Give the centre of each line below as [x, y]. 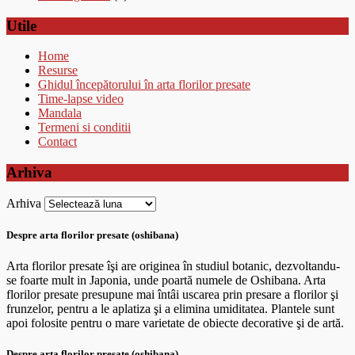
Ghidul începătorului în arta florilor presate [144, 85]
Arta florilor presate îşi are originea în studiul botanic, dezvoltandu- [173, 266]
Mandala [60, 113]
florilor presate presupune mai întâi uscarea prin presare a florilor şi [172, 295]
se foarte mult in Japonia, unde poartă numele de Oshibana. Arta [166, 281]
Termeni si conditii [84, 128]
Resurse [58, 71]
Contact [57, 142]
